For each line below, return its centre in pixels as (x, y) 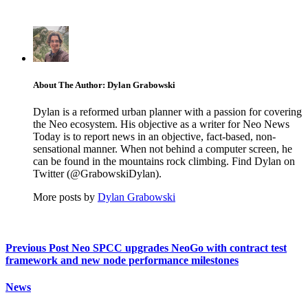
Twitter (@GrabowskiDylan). (97, 174)
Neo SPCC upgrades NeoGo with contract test (178, 247)
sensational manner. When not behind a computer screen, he (163, 149)
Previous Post (37, 247)
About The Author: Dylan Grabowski (104, 85)
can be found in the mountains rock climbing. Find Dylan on (164, 162)
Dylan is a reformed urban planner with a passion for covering (167, 112)
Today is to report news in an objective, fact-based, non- (154, 137)
